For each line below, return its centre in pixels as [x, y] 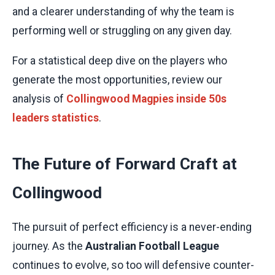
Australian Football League [152, 246]
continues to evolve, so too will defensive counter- [133, 265]
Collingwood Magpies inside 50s [146, 99]
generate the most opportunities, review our [117, 79]
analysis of [39, 99]
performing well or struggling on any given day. [122, 30]
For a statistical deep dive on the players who [120, 60]
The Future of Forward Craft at [125, 164]
